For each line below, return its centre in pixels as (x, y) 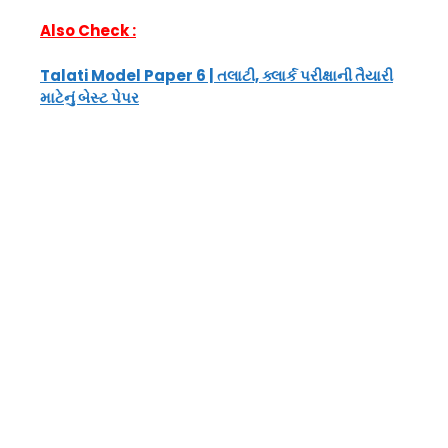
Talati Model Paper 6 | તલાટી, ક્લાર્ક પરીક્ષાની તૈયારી (216, 75)
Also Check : (88, 30)
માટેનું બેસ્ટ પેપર (89, 97)
